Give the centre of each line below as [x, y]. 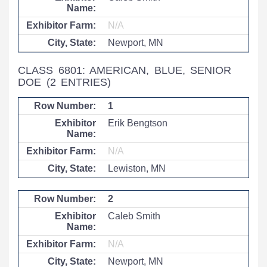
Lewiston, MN [137, 168]
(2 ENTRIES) [79, 82]
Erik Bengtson [138, 123]
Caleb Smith [134, 216]
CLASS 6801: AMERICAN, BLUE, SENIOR [125, 70]
